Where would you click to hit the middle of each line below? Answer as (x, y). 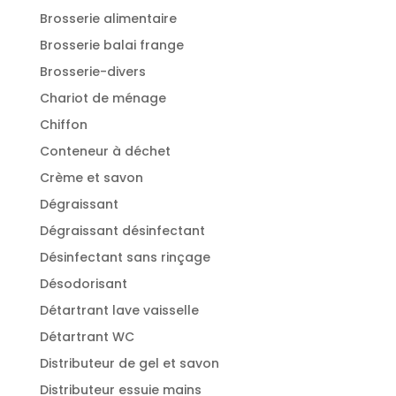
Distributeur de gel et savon (129, 363)
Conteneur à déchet (105, 151)
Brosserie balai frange (111, 45)
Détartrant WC (87, 336)
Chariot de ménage (103, 98)
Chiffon (63, 124)
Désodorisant (83, 283)
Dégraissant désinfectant (122, 230)
